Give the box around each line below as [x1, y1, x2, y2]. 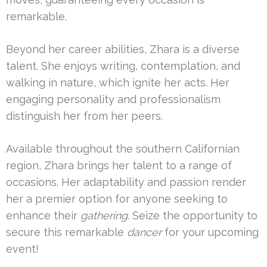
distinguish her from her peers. [6, 110, 163, 123]
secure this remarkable [6, 226, 127, 239]
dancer [127, 226, 162, 239]
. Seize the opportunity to [128, 209, 257, 222]
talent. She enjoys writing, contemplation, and [6, 60, 240, 73]
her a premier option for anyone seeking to [6, 193, 228, 206]
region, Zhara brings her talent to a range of [6, 159, 232, 172]
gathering [80, 209, 128, 222]
